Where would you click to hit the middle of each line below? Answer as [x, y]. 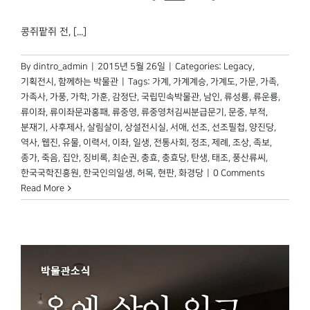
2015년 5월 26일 [131, 67]
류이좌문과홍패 [79, 112]
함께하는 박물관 [88, 82]
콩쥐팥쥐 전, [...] [54, 32]
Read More [43, 189]
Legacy [238, 67]
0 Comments [239, 173]
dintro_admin [61, 67]
